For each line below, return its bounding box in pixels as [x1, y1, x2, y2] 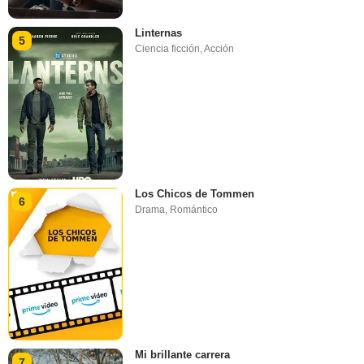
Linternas [135, 26, 183, 39]
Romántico [170, 204, 219, 216]
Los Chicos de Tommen [135, 188, 255, 201]
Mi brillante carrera [135, 349, 231, 362]
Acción [204, 42, 235, 54]
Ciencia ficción [135, 42, 201, 54]
